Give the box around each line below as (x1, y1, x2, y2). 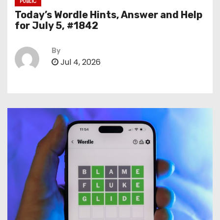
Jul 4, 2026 (58, 56, 101, 68)
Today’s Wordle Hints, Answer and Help (15, 9, 202, 21)
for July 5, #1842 (15, 20, 98, 31)
